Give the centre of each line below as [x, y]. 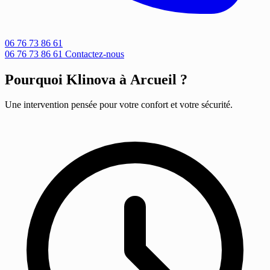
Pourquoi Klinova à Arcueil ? [96, 79]
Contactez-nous [95, 54]
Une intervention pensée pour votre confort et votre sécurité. [119, 105]
